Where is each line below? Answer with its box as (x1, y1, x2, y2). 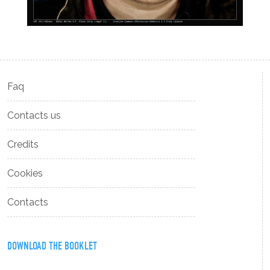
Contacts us (7, 110, 61, 122)
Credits (7, 139, 39, 151)
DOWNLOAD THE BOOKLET (7, 240, 98, 253)
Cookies (7, 168, 43, 180)
